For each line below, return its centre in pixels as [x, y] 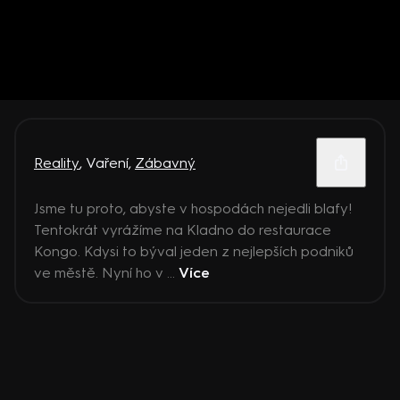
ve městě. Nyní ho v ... [106, 273]
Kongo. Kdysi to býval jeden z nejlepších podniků [194, 251]
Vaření [107, 162]
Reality [57, 162]
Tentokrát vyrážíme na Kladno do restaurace [183, 230]
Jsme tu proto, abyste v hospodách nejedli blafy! [193, 208]
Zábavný [165, 162]
